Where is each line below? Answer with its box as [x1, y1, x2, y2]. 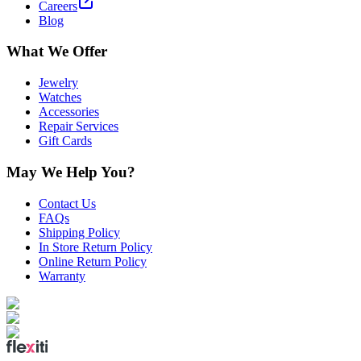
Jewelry [39, 76, 78, 90]
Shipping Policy [39, 225, 120, 239]
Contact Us [39, 196, 96, 210]
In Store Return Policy [39, 239, 152, 254]
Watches [39, 90, 81, 105]
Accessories [39, 105, 99, 119]
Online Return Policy [39, 254, 147, 268]
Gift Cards [39, 134, 92, 148]
